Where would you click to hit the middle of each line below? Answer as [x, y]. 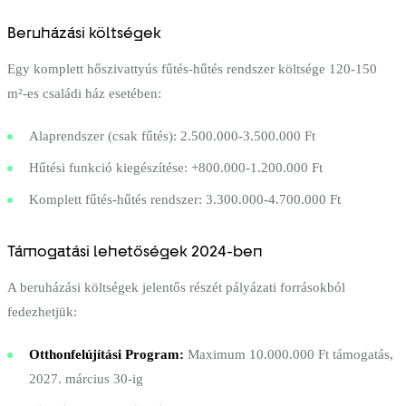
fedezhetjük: [42, 311]
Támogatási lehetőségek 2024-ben [135, 251]
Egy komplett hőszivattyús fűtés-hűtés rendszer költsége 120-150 [192, 68]
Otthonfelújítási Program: [106, 354]
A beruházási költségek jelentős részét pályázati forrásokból [176, 287]
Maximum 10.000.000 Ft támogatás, [289, 354]
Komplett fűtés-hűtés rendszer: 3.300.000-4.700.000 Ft [185, 199]
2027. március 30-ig [86, 378]
